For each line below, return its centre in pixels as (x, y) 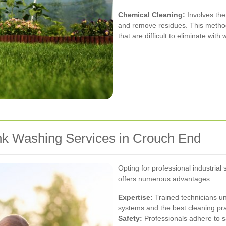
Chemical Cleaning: (152, 14)
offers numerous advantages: (165, 178)
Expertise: (135, 197)
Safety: (130, 218)
